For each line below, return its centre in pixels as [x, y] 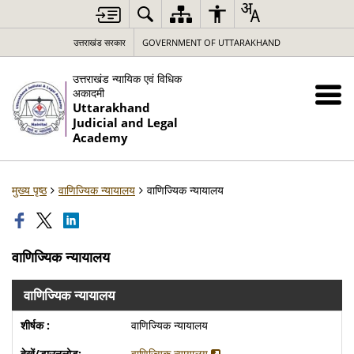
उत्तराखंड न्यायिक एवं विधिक [128, 79]
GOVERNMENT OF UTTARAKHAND [211, 42]
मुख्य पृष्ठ [29, 190]
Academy [101, 138]
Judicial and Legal [126, 123]
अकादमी [89, 93]
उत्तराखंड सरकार [100, 42]
